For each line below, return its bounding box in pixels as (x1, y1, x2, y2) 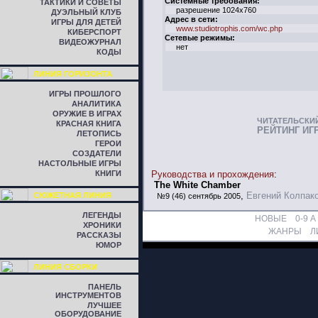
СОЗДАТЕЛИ (72, 149, 121, 158)
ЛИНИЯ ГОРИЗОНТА (33, 70, 112, 78)
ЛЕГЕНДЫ (82, 211, 121, 219)
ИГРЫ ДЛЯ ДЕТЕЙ (51, 18, 121, 26)
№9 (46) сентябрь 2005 (157, 192, 241, 200)
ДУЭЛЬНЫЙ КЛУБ (51, 8, 121, 16)
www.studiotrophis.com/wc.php (176, 24, 283, 33)
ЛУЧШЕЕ (87, 301, 121, 309)
